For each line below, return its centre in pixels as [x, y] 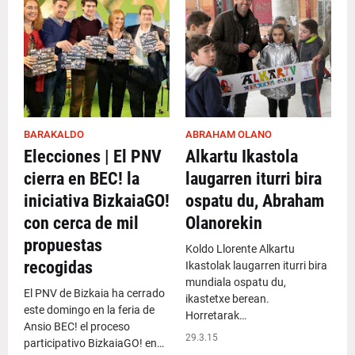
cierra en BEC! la [82, 179]
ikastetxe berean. [227, 299]
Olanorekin [224, 223]
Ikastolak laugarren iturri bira [256, 265]
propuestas [63, 245]
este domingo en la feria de [89, 310]
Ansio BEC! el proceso [77, 326]
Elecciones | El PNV [93, 157]
